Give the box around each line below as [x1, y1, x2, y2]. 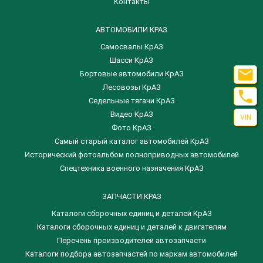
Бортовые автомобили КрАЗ [79, 69, 184, 78]
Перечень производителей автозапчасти [57, 236, 206, 245]
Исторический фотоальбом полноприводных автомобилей [24, 150, 239, 159]
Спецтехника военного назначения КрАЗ [59, 164, 204, 173]
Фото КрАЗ [112, 123, 151, 132]
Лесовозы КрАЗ [102, 83, 161, 92]
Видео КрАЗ [110, 110, 153, 119]
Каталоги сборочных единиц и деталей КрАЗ [51, 209, 212, 218]
